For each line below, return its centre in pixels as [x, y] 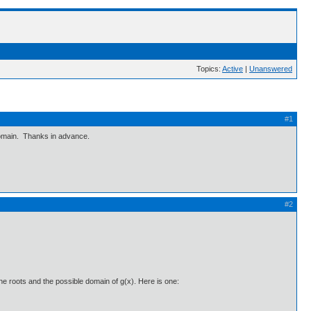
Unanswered [271, 69]
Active [233, 69]
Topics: [209, 69]
